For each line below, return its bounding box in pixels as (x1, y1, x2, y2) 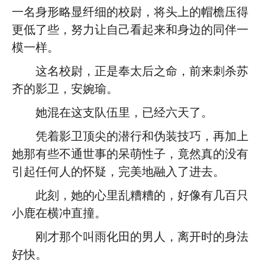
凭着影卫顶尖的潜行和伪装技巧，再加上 (35, 130, 248, 143)
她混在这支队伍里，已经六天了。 (35, 106, 213, 119)
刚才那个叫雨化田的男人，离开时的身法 (35, 230, 248, 243)
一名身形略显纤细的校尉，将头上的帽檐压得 (12, 5, 248, 18)
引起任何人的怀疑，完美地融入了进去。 (12, 165, 225, 178)
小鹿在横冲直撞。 (12, 206, 106, 219)
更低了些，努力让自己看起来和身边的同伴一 (12, 23, 248, 36)
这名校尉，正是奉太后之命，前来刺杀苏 (35, 64, 248, 77)
